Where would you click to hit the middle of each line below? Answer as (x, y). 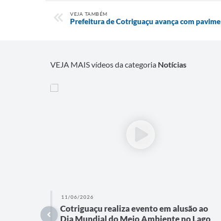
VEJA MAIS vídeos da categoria (104, 65)
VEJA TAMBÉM (89, 14)
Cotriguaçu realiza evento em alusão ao (134, 209)
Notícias (172, 65)
